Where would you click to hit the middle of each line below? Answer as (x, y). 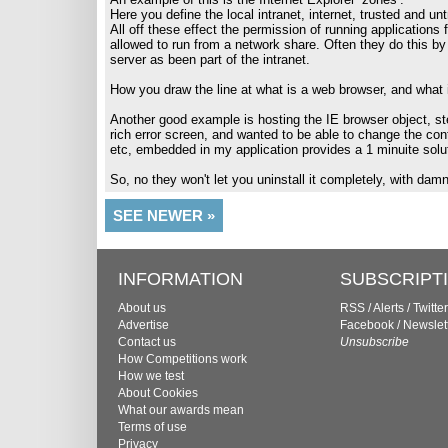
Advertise (143, 325)
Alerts (388, 308)
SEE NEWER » (164, 215)
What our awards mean (181, 410)
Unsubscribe (374, 342)
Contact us (147, 342)
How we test (151, 376)
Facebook (367, 325)
